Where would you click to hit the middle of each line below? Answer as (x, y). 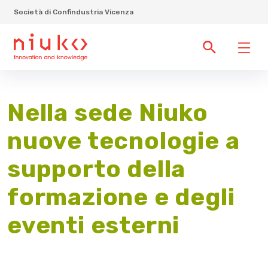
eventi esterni (94, 225)
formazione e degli (121, 197)
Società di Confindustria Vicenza (74, 12)
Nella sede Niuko (108, 113)
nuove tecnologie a (124, 141)
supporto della (97, 169)
